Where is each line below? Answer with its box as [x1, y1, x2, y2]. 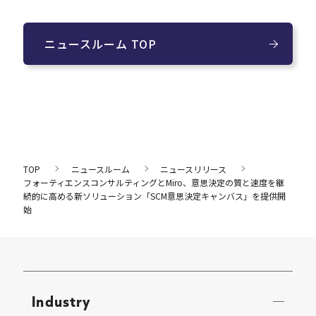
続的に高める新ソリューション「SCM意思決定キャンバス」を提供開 [23, 189, 286, 202]
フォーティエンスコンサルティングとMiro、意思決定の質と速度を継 [23, 176, 285, 188]
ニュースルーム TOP [44, 35, 157, 52]
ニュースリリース [160, 162, 227, 175]
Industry [32, 292, 92, 311]
